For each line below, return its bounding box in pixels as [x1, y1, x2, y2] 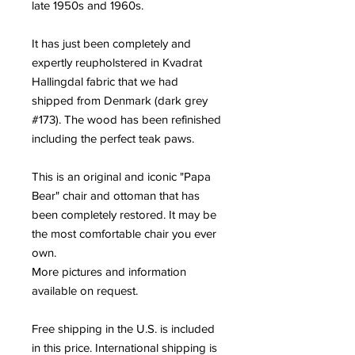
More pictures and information [32, 265, 186, 278]
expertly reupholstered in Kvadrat [32, 55, 202, 69]
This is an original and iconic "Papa [32, 170, 211, 183]
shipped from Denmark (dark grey [32, 94, 208, 107]
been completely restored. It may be [32, 208, 216, 221]
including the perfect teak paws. [32, 132, 194, 145]
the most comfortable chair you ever [32, 227, 216, 240]
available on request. [32, 284, 138, 297]
